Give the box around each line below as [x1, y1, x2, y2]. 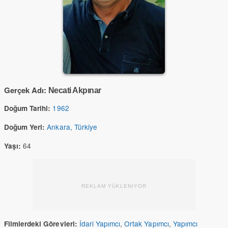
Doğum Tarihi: [4, 103, 51, 113]
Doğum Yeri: [4, 122, 45, 132]
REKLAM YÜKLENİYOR [81, 183, 147, 189]
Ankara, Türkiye [47, 122, 97, 132]
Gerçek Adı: [4, 84, 47, 96]
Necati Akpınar [48, 86, 101, 95]
